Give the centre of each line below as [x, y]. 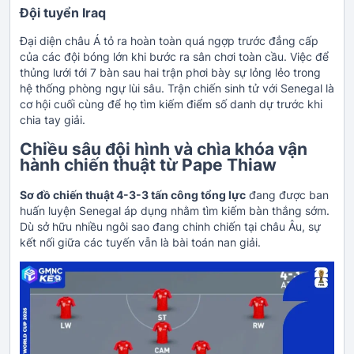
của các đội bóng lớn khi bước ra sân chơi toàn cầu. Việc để [174, 56]
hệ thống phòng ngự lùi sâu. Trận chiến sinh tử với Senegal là [177, 88]
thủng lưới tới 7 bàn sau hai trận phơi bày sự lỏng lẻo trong [170, 72]
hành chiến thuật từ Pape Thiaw [148, 165]
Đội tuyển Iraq [63, 12]
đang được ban [287, 194]
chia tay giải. [53, 119]
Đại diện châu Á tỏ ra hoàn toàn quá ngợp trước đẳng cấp [169, 40]
